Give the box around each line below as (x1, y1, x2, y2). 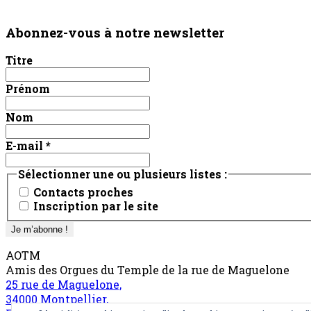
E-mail (6, 138, 46, 153)
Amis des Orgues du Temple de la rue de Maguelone (6, 262, 289, 277)
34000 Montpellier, (6, 291, 108, 306)
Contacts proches (31, 184, 133, 199)
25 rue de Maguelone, (6, 276, 121, 292)
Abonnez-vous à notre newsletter (6, 23, 224, 41)
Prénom (6, 81, 50, 96)
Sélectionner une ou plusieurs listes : (18, 167, 227, 182)
